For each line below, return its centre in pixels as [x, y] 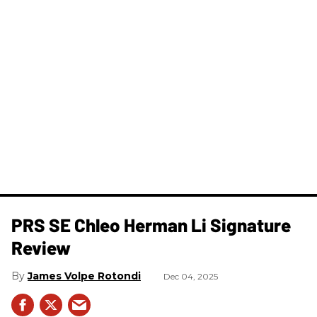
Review [41, 247]
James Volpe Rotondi [84, 276]
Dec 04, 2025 [191, 276]
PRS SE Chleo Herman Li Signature [151, 224]
